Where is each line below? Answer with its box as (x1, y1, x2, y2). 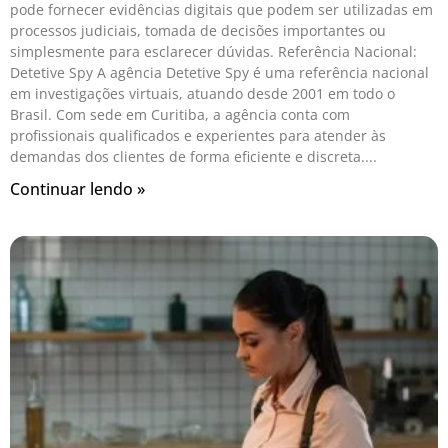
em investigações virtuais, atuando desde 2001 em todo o (10, 83, 395, 103)
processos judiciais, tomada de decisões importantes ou (10, 20, 386, 40)
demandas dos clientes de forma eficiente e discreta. (10, 146, 365, 166)
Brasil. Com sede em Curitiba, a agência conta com (10, 104, 350, 124)
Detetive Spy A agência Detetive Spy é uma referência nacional (10, 62, 429, 82)
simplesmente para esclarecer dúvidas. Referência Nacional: (10, 41, 417, 61)
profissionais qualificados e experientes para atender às (10, 125, 386, 145)
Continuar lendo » (10, 177, 145, 200)
